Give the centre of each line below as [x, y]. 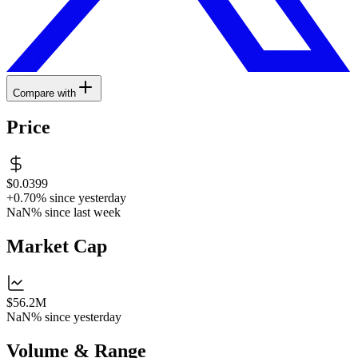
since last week [83, 213]
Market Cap [57, 247]
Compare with [44, 93]
